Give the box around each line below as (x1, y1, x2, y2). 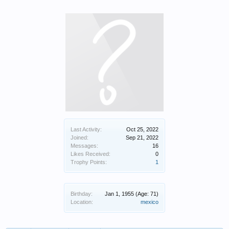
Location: (71, 199, 93, 205)
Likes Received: (71, 151, 110, 157)
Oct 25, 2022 (126, 126, 158, 132)
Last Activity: (71, 126, 102, 132)
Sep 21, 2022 (126, 134, 158, 141)
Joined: (71, 134, 88, 141)
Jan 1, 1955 (105, 191, 134, 197)
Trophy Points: (71, 159, 107, 165)
